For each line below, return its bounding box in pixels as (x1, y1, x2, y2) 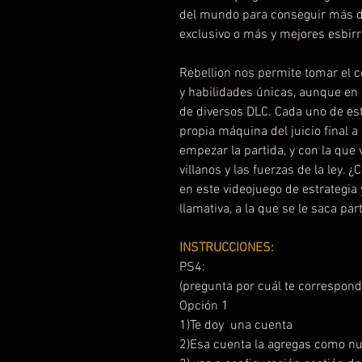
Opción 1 (179, 298, 229, 314)
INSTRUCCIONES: (179, 240, 277, 256)
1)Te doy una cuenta (179, 318, 296, 334)
